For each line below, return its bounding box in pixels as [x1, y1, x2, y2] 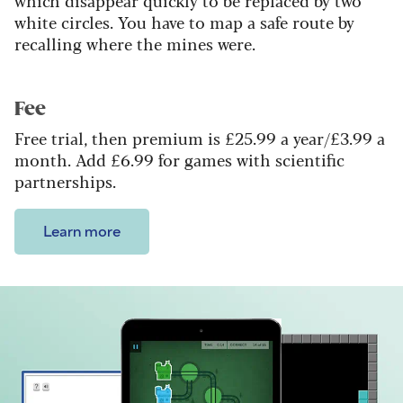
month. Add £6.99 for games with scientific [14, 148, 345, 172]
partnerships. [14, 169, 116, 193]
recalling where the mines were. [14, 31, 255, 56]
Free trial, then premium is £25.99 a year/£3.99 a [14, 126, 385, 150]
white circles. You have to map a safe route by [14, 10, 354, 34]
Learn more [43, 224, 121, 241]
